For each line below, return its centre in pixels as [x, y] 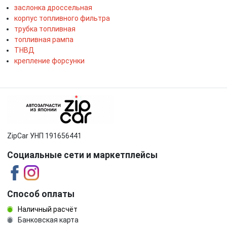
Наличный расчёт [47, 210]
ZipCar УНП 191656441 [44, 136]
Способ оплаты [41, 194]
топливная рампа [44, 40]
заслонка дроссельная [53, 8]
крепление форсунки [49, 61]
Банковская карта [47, 220]
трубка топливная [45, 29]
